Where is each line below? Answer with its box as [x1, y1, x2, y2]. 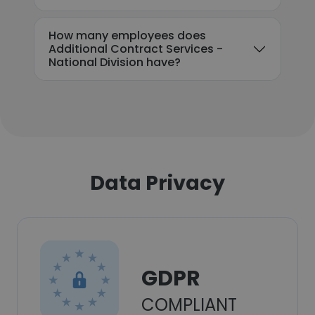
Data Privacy [90, 169, 225, 197]
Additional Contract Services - [49, 41, 223, 57]
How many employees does [49, 27, 206, 44]
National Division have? [49, 54, 181, 70]
